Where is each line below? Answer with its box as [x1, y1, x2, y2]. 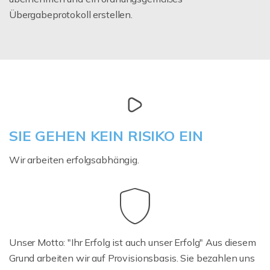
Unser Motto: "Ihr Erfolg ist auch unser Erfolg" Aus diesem [9, 236, 256, 248]
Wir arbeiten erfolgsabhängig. [9, 153, 139, 166]
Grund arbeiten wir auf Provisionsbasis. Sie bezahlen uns [9, 251, 255, 264]
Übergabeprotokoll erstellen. [9, 8, 133, 20]
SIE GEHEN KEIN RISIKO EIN [9, 126, 203, 145]
